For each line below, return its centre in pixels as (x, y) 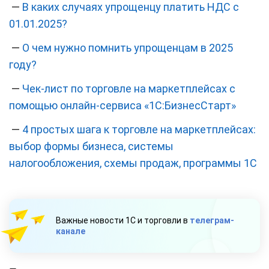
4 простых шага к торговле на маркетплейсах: (139, 130)
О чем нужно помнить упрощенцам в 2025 (128, 48)
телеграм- (212, 221)
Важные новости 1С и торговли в (123, 221)
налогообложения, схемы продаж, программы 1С (133, 163)
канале (71, 231)
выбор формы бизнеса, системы (91, 147)
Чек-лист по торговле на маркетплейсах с (129, 89)
